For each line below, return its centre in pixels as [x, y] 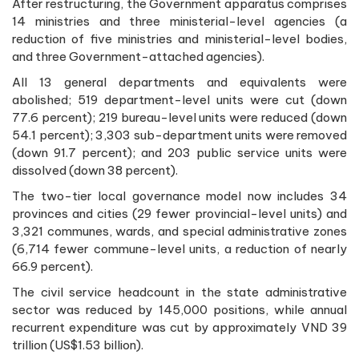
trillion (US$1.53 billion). [78, 345]
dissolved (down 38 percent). [95, 171]
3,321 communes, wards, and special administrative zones [179, 232]
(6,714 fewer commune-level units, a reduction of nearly [179, 249]
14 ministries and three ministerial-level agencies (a [179, 22]
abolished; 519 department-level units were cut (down [179, 100]
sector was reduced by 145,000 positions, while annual [179, 310]
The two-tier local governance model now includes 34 [179, 196]
